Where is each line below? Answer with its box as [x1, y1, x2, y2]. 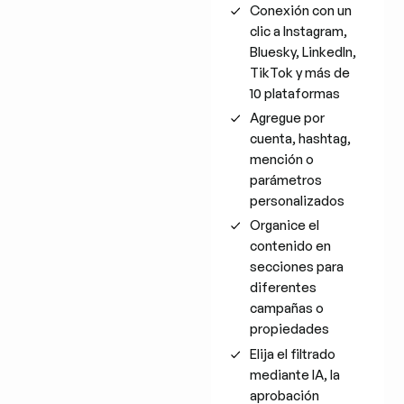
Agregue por [250, 108, 326, 126]
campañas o [250, 299, 325, 317]
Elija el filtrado [250, 344, 336, 363]
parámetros [250, 170, 323, 188]
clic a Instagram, [250, 22, 348, 40]
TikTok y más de [250, 63, 351, 81]
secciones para [250, 258, 344, 276]
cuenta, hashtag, [250, 129, 352, 147]
